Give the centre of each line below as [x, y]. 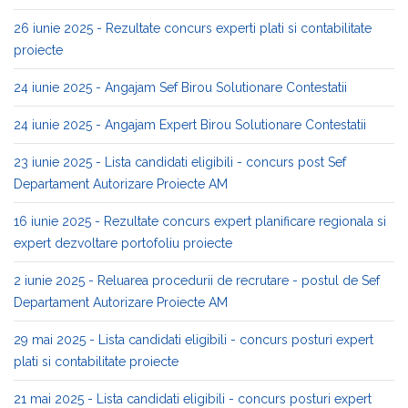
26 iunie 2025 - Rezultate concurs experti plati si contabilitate [193, 28]
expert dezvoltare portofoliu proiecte [123, 243]
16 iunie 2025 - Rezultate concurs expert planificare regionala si [200, 221]
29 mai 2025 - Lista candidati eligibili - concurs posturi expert [194, 340]
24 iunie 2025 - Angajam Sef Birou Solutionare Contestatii [180, 87]
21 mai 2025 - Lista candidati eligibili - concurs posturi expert [193, 399]
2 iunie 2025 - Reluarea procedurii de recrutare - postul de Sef [197, 280]
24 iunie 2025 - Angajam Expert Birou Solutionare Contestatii [190, 125]
